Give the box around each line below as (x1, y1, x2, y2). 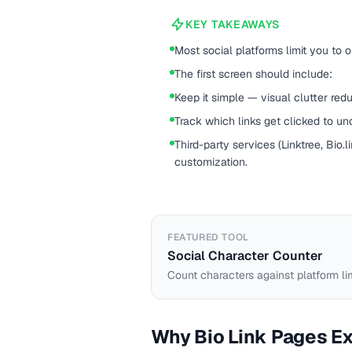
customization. (174, 155, 247, 169)
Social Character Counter (167, 247, 323, 264)
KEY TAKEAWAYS (185, 17, 280, 31)
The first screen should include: (174, 67, 332, 81)
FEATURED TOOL (167, 231, 249, 244)
